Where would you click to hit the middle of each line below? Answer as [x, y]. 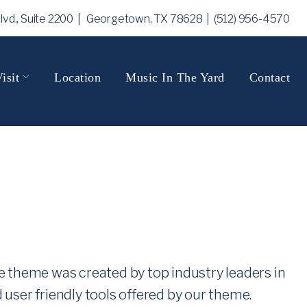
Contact [269, 77]
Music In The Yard [175, 77]
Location [77, 77]
